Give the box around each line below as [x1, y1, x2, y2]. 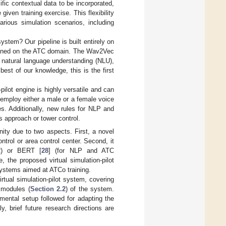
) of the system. [65, 185, 115, 193]
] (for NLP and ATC [48, 147, 115, 154]
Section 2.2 [30, 185, 66, 193]
